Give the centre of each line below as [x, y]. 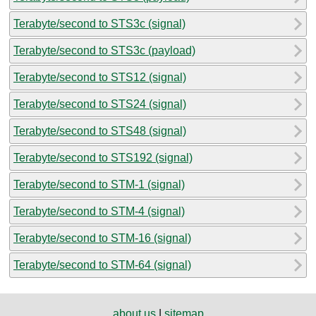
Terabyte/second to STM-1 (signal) [99, 184]
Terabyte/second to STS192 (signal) [103, 157]
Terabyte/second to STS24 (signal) [100, 104]
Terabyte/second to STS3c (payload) [104, 50]
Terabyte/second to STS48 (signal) [100, 130]
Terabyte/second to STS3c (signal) [99, 23]
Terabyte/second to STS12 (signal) [100, 77]
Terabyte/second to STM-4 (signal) [99, 211]
